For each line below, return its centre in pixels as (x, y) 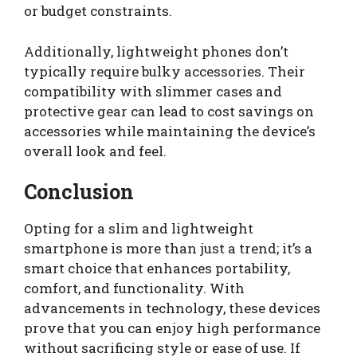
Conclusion (79, 192)
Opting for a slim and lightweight (139, 229)
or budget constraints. (98, 11)
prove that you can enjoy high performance (172, 328)
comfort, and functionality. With (134, 288)
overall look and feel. (95, 151)
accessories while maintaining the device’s (170, 131)
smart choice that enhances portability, (157, 269)
